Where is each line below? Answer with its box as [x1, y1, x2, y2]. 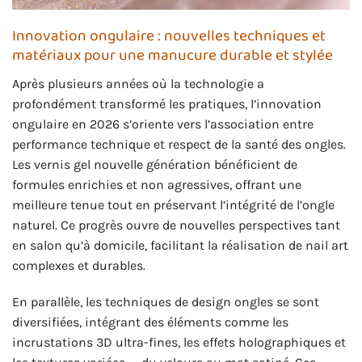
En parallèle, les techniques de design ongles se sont [12, 294, 319, 310]
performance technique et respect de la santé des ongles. [12, 136, 346, 152]
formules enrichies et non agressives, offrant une [12, 176, 301, 192]
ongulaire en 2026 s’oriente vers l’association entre [12, 116, 314, 132]
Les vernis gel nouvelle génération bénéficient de [12, 156, 297, 172]
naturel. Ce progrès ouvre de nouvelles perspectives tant [12, 217, 340, 233]
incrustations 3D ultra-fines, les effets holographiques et [12, 335, 346, 351]
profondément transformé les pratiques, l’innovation [12, 95, 322, 112]
